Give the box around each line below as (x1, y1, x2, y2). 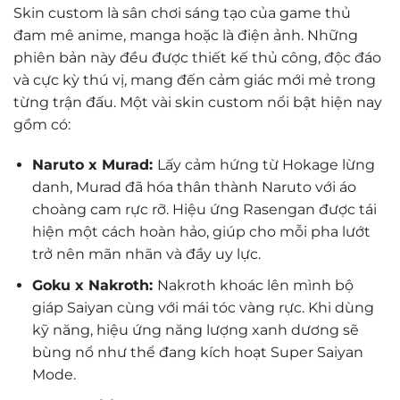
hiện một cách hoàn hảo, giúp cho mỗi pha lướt (31, 223, 371, 241)
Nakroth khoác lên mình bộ (156, 277, 354, 295)
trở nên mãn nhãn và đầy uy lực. (31, 246, 261, 263)
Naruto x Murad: (31, 156, 157, 174)
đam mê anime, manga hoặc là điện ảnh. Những (13, 26, 358, 44)
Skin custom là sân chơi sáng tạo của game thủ (13, 4, 351, 21)
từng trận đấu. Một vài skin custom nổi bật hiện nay (13, 93, 382, 111)
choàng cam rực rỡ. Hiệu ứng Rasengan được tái (31, 201, 377, 219)
